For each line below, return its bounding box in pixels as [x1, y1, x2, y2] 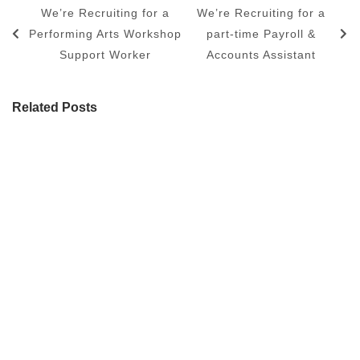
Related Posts [12, 100, 97, 114]
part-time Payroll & [206, 27, 316, 40]
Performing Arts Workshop [28, 27, 182, 40]
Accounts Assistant [206, 47, 316, 61]
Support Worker [59, 47, 151, 61]
